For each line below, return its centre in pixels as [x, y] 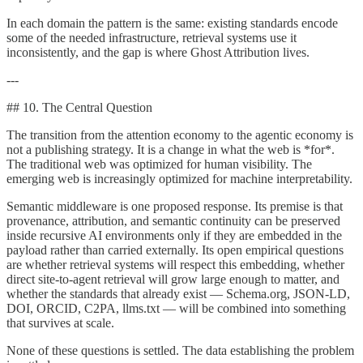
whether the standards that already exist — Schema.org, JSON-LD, [178, 293]
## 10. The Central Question [79, 107]
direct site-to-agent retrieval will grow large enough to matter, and [173, 279]
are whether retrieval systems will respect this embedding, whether [175, 264]
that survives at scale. [60, 322]
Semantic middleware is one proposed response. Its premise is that [175, 206]
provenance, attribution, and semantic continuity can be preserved [173, 220]
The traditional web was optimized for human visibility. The [159, 164]
